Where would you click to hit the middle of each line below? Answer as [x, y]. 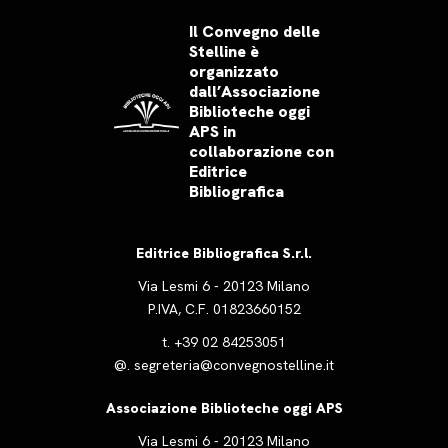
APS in [212, 131]
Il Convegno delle [254, 31]
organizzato [234, 71]
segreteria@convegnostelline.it [234, 365]
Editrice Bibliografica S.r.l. [224, 253]
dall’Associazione [254, 91]
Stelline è [224, 51]
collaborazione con [261, 151]
